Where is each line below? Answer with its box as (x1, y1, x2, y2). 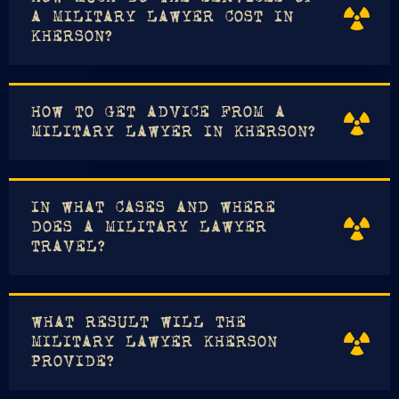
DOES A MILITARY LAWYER (31, 221, 267, 236)
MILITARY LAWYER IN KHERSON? (31, 126, 316, 141)
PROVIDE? (31, 355, 115, 370)
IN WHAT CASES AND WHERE (31, 201, 276, 216)
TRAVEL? (31, 240, 106, 256)
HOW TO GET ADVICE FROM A (31, 106, 286, 121)
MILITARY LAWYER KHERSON (31, 336, 278, 351)
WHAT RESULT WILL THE (31, 316, 247, 331)
